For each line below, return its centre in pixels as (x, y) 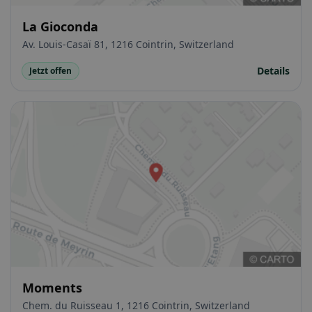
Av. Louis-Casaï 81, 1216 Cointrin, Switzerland (128, 44)
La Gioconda (60, 26)
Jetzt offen (50, 70)
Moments (52, 288)
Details (273, 70)
